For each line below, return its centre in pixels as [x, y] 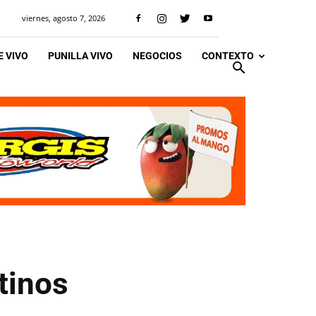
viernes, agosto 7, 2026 [63, 18]
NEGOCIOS [157, 56]
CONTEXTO [228, 56]
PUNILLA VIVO [80, 56]
